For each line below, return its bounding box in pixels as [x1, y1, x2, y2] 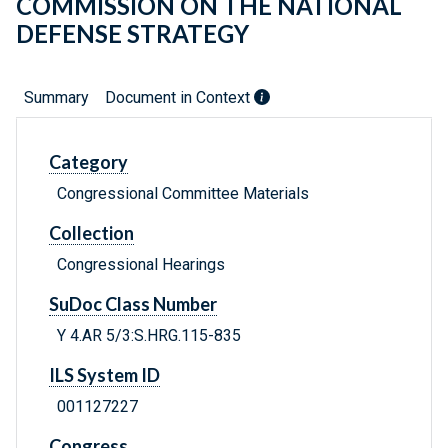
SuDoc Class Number [49, 293, 217, 316]
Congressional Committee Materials [57, 184, 309, 204]
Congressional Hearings [57, 255, 225, 275]
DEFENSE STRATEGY [16, 19, 249, 49]
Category [49, 151, 128, 174]
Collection [49, 222, 134, 245]
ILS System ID [49, 364, 160, 387]
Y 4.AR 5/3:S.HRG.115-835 [57, 326, 241, 346]
